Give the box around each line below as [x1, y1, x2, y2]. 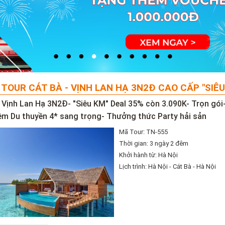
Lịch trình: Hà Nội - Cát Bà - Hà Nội [119, 162, 216, 170]
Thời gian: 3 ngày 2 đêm [119, 139, 189, 147]
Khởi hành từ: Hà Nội [119, 151, 178, 159]
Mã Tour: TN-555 [119, 128, 168, 136]
